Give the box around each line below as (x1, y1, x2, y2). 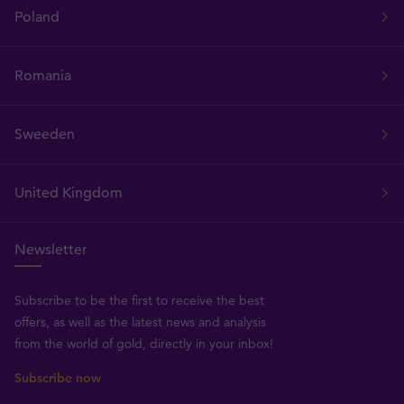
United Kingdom (14, 183, 123, 202)
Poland (14, 7, 60, 26)
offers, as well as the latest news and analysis (14, 313, 266, 330)
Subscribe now (14, 369, 101, 386)
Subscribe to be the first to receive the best (14, 291, 264, 308)
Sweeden (14, 124, 75, 143)
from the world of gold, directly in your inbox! (14, 335, 273, 352)
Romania (14, 66, 71, 85)
